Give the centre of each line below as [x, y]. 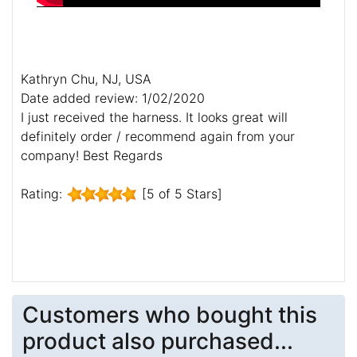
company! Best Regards [92, 155]
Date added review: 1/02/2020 [113, 98]
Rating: [43, 193]
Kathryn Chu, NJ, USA [86, 78]
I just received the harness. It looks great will [154, 117]
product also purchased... [158, 341]
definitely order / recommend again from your [158, 136]
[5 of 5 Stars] [180, 193]
